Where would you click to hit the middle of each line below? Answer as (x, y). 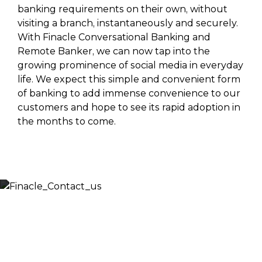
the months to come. (67, 121)
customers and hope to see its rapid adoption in (129, 107)
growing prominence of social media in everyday (130, 65)
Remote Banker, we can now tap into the (114, 51)
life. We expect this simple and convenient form (129, 79)
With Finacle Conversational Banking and (114, 37)
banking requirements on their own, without (123, 9)
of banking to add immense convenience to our (129, 93)
